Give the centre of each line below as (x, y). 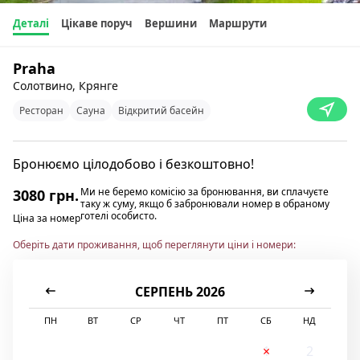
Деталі (31, 23)
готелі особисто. (119, 216)
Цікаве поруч (97, 23)
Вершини (171, 23)
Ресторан (41, 110)
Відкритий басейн (161, 110)
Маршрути (238, 23)
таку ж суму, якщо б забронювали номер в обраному (205, 204)
